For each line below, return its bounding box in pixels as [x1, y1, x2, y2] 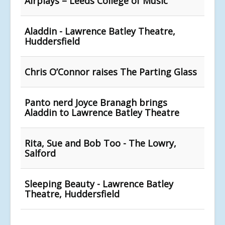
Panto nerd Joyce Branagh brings [25, 96, 167, 108]
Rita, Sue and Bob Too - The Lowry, [25, 137, 176, 149]
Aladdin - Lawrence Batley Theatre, [25, 25, 175, 37]
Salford [25, 147, 56, 159]
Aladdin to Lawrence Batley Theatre [25, 106, 179, 119]
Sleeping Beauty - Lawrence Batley [25, 177, 173, 190]
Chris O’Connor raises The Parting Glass [25, 65, 197, 78]
